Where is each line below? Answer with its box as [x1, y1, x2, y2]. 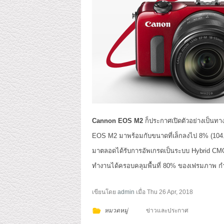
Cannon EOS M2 [92, 117, 143, 124]
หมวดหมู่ [104, 207, 128, 214]
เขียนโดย [92, 188, 117, 195]
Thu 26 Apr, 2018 [147, 188, 193, 195]
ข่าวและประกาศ [146, 207, 189, 214]
